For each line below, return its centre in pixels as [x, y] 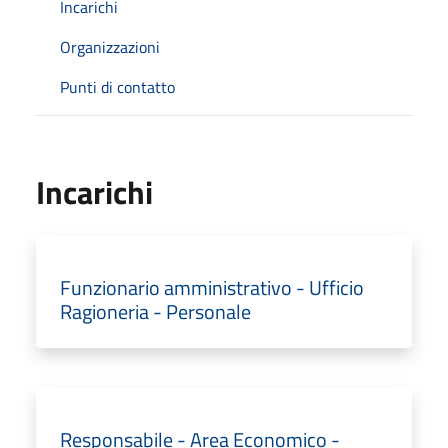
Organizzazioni [110, 46]
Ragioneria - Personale [155, 311]
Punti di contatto [117, 86]
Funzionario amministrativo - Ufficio [212, 287]
